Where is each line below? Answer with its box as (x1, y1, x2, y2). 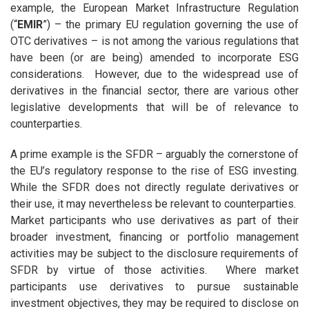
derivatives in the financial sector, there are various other (10, 84, 299, 98)
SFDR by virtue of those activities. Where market (10, 263, 299, 277)
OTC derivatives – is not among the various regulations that (10, 34, 299, 48)
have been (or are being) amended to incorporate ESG (10, 51, 299, 65)
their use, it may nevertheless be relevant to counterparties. (10, 197, 299, 211)
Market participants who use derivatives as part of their (10, 214, 299, 228)
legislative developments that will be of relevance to (10, 101, 299, 114)
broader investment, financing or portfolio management (10, 230, 299, 244)
